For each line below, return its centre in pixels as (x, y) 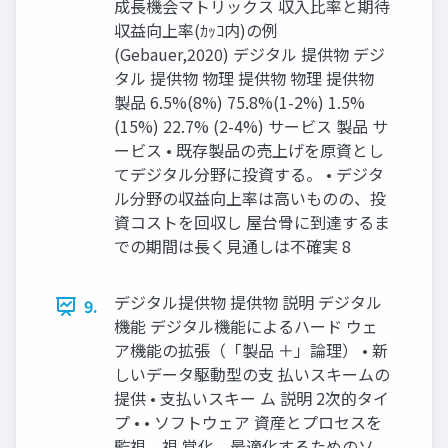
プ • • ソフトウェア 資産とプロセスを (248, 422)
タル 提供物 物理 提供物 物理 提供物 (244, 78)
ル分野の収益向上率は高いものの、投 (250, 198)
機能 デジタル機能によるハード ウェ (246, 326)
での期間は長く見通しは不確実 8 (232, 246)
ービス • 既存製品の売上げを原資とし (249, 150)
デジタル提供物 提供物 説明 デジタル (248, 302)
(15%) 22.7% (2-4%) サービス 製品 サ (251, 126)
